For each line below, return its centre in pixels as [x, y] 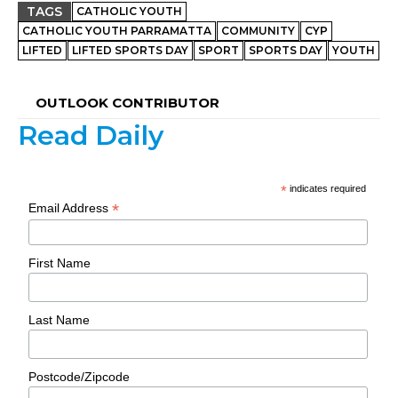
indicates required [327, 189]
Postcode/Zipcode [80, 376]
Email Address [71, 208]
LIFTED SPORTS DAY [130, 51]
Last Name [60, 319]
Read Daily [91, 136]
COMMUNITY [258, 31]
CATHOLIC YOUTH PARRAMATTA [117, 31]
